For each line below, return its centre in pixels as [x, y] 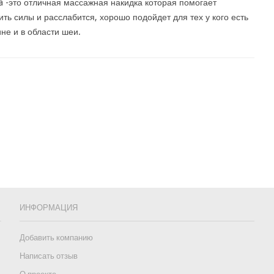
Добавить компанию [56, 238]
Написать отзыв [48, 256]
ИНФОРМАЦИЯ [48, 207]
